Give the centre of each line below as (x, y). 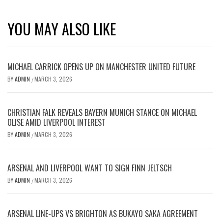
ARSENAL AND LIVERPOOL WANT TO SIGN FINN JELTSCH (90, 168)
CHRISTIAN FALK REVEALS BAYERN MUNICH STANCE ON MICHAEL (102, 112)
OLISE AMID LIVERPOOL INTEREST (56, 122)
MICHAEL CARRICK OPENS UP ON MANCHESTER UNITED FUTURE (101, 67)
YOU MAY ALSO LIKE (62, 28)
